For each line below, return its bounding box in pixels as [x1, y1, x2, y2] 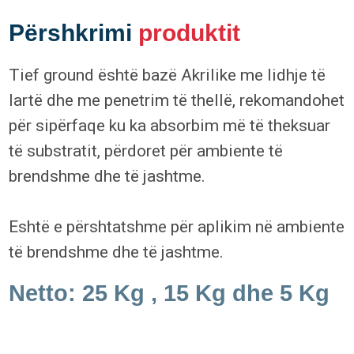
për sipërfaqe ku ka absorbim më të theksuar [9, 115, 330, 135]
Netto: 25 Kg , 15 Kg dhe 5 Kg [9, 280, 330, 306]
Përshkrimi [9, 19, 138, 46]
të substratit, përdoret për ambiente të [9, 141, 283, 160]
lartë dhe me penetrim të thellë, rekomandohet [9, 90, 345, 110]
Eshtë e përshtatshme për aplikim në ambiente [9, 217, 345, 236]
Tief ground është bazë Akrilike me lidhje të [9, 65, 326, 85]
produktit [138, 19, 240, 46]
